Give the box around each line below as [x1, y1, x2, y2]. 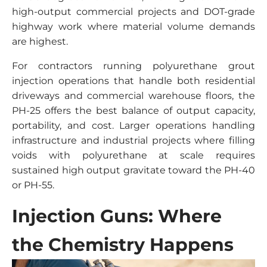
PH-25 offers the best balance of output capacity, [12, 105, 255, 116]
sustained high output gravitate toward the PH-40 [12, 164, 255, 176]
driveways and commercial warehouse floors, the [12, 90, 255, 101]
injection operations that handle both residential [12, 75, 255, 86]
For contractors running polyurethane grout [12, 60, 255, 72]
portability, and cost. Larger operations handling [12, 120, 255, 131]
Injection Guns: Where [12, 205, 222, 227]
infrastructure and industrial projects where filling [12, 135, 255, 146]
